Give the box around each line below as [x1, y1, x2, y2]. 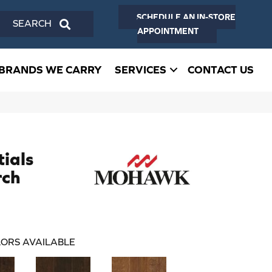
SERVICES [115, 63, 166, 76]
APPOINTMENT [137, 26, 199, 36]
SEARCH [75, 17, 109, 27]
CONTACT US [188, 63, 254, 76]
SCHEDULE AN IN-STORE [136, 12, 236, 22]
